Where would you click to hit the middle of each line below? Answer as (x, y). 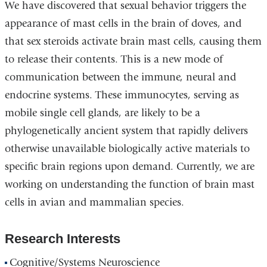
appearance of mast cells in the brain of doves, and (123, 24)
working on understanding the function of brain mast (129, 185)
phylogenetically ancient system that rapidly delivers (126, 131)
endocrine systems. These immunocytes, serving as (122, 95)
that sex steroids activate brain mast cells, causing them (133, 42)
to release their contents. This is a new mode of (114, 60)
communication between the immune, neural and (120, 77)
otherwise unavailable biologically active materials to (127, 149)
